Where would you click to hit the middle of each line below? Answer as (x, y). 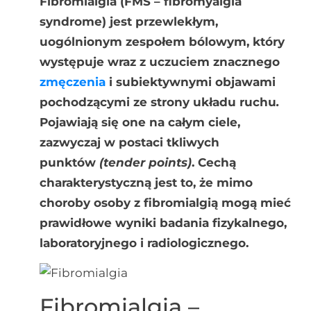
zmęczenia (72, 82)
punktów (69, 162)
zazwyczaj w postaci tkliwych (129, 142)
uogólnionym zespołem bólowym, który (162, 41)
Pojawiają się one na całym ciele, (140, 122)
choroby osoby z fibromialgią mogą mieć (165, 202)
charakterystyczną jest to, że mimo (146, 182)
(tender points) (145, 162)
